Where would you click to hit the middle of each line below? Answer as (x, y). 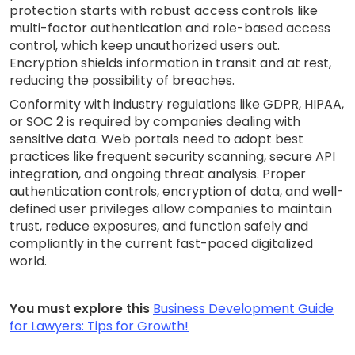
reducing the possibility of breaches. (122, 80)
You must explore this (80, 308)
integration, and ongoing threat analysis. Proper (158, 174)
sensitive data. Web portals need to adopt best (157, 139)
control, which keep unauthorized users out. (145, 45)
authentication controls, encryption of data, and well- (177, 191)
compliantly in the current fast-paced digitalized (161, 243)
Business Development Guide (243, 308)
